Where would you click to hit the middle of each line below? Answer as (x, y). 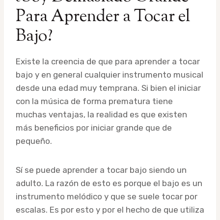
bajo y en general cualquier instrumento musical (110, 75)
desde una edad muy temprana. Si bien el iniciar (108, 88)
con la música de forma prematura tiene (94, 101)
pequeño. (34, 141)
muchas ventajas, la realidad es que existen (101, 115)
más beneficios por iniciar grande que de (94, 128)
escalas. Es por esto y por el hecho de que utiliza (110, 210)
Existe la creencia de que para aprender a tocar (108, 62)
